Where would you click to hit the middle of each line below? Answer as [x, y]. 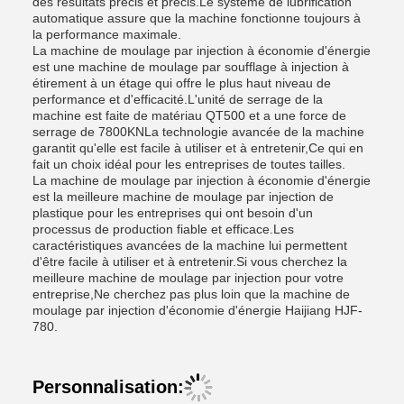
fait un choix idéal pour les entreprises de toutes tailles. [189, 164]
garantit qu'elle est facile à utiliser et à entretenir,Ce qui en [198, 148]
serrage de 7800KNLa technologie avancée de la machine [198, 132]
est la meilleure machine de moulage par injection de [183, 197]
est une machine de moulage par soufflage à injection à [191, 67]
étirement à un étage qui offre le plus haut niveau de [182, 83]
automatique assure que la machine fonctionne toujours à [197, 18]
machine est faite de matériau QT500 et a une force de [189, 115]
